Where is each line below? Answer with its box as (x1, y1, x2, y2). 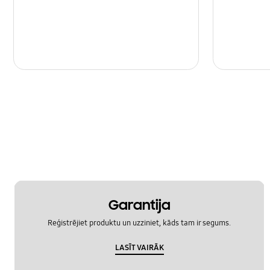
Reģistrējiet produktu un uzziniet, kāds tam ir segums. (48, 218, 231, 228)
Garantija (108, 196, 171, 214)
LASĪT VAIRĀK (115, 243, 164, 253)
